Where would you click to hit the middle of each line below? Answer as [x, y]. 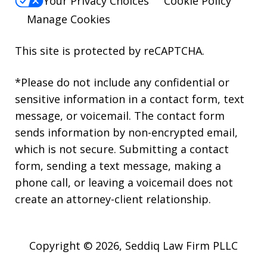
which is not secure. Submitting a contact [122, 149]
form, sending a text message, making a [118, 165]
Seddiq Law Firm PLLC [181, 245]
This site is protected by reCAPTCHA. [110, 50]
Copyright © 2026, [77, 245]
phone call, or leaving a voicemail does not [124, 182]
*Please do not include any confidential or [122, 82]
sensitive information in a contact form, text [130, 99]
